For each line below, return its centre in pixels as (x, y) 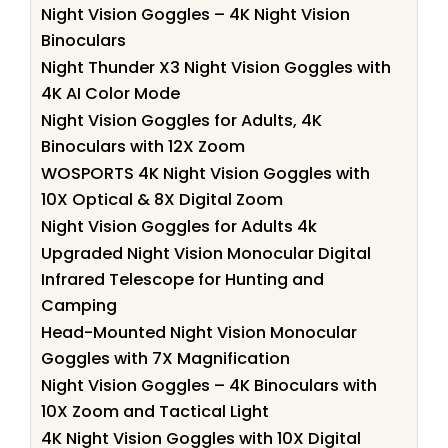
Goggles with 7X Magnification (165, 358)
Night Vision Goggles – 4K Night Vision (195, 14)
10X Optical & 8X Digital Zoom (162, 199)
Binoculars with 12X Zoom (143, 146)
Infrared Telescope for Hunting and (182, 279)
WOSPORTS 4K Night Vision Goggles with (205, 173)
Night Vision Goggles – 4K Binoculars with (209, 385)
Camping (79, 305)
